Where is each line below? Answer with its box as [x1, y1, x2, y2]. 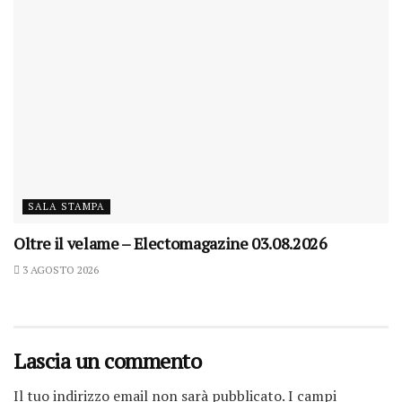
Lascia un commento [13, 346, 202, 376]
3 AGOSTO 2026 [20, 263, 99, 277]
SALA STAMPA [28, 200, 105, 214]
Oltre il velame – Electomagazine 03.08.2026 [13, 232, 328, 255]
